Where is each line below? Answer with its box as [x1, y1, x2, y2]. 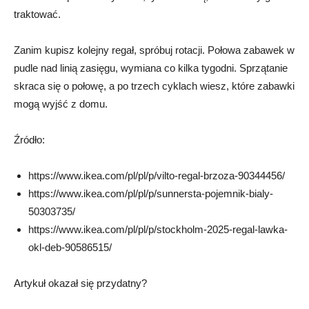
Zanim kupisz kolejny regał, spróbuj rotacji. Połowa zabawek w [14, 44, 295, 56]
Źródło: [14, 134, 45, 146]
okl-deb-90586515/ [28, 241, 112, 253]
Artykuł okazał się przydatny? [14, 277, 147, 289]
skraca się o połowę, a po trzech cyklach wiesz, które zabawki [14, 80, 295, 92]
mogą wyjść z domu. [14, 98, 108, 110]
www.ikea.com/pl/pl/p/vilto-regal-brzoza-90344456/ [59, 170, 285, 181]
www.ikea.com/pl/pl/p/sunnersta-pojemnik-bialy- [59, 188, 273, 199]
